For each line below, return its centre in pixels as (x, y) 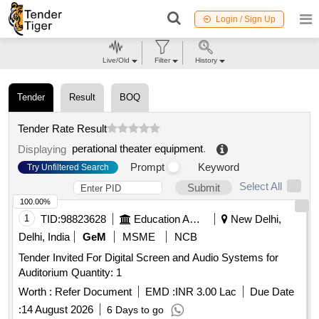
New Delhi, (255, 219)
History (206, 60)
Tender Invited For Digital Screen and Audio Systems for (148, 258)
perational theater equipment (137, 149)
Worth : (35, 292)
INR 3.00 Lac (206, 292)
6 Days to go (135, 310)
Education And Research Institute (195, 219)
